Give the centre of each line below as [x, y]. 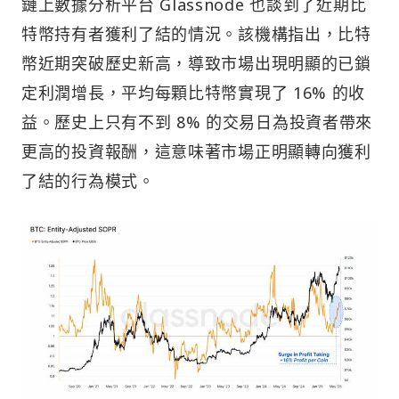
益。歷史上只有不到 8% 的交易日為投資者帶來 [197, 122]
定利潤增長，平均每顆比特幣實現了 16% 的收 [194, 92]
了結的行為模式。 [88, 180]
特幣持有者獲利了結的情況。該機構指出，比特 [196, 33]
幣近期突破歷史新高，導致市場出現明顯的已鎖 [196, 63]
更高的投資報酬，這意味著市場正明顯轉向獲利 [196, 151]
